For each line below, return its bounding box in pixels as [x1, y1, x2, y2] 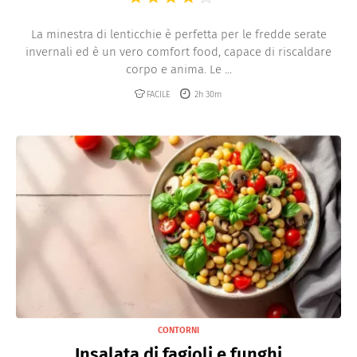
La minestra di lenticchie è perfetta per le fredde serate [30, 27, 327, 41]
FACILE [146, 88, 171, 100]
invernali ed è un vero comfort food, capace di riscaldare [25, 45, 331, 59]
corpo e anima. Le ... [125, 62, 232, 76]
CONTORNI [158, 324, 199, 335]
